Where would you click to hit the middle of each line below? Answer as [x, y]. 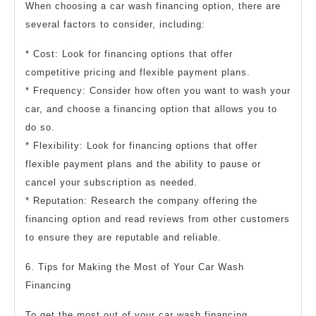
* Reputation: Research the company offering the [141, 201]
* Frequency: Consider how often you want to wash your [158, 91]
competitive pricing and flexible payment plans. [138, 73]
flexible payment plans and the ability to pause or [143, 164]
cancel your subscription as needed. [111, 183]
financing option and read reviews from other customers [158, 219]
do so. [40, 128]
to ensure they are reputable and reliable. [123, 238]
